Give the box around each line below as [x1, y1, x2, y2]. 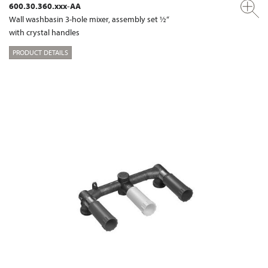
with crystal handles [9, 26, 80, 38]
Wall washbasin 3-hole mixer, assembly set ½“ [9, 13, 169, 25]
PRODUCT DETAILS [13, 48, 68, 57]
